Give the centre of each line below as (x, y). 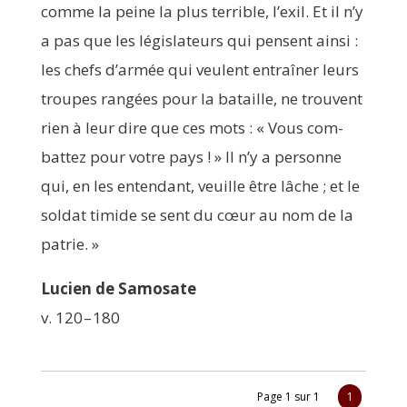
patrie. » (69, 243)
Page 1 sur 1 (289, 397)
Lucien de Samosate (118, 288)
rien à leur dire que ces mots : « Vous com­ (192, 127)
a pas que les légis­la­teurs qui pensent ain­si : (199, 40)
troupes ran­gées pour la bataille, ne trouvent (201, 98)
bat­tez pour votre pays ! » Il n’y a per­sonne (191, 156)
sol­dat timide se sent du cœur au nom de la (197, 214)
